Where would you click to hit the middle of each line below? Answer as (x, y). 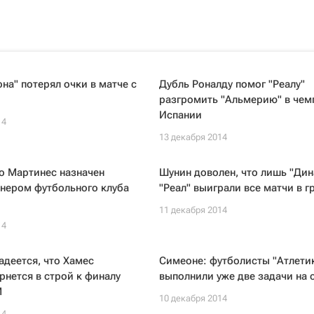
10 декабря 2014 (193, 298)
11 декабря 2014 (193, 210)
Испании (180, 115)
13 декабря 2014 (193, 137)
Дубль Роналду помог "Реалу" (232, 84)
